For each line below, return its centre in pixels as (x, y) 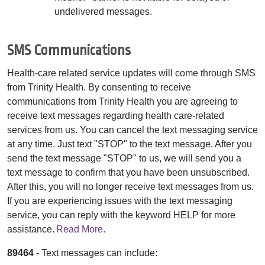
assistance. (32, 229)
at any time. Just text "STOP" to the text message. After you (130, 144)
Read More (80, 229)
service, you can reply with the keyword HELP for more (121, 215)
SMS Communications (69, 50)
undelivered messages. (103, 11)
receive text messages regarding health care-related (116, 115)
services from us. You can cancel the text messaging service (132, 130)
